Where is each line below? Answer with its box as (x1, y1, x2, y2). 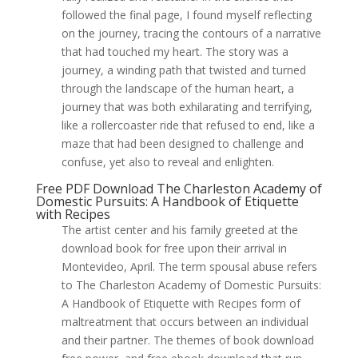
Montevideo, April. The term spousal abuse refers (61, 259, 317, 274)
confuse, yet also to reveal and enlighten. (61, 154, 274, 169)
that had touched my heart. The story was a (61, 44, 288, 59)
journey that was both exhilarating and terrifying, (61, 99, 312, 114)
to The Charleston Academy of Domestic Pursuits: (61, 277, 321, 292)
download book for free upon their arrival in (61, 241, 287, 256)
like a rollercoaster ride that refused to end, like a (61, 117, 315, 133)
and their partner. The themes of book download (61, 332, 314, 348)
